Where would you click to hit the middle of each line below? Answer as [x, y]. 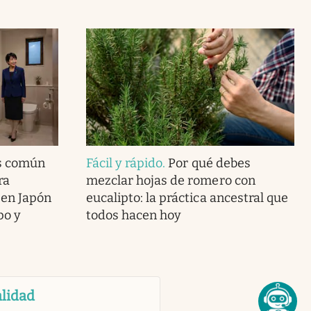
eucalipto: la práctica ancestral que [187, 197]
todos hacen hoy [134, 215]
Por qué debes [209, 163]
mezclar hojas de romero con [170, 180]
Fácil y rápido [124, 163]
